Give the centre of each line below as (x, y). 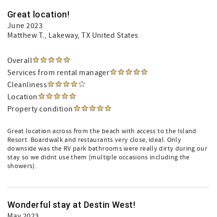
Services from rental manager (59, 73)
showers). (22, 166)
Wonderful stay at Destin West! (71, 205)
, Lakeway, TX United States (91, 35)
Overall (20, 61)
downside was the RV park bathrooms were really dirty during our (108, 149)
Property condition (40, 109)
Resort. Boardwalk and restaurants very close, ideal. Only (94, 140)
